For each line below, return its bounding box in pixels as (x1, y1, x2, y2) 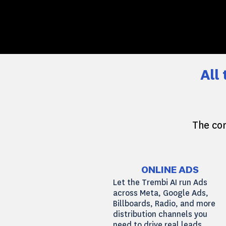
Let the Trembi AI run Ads (113, 177, 207, 188)
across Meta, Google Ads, (113, 188, 208, 198)
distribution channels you (113, 209, 207, 219)
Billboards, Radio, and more (113, 198, 215, 209)
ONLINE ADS (141, 165, 199, 176)
